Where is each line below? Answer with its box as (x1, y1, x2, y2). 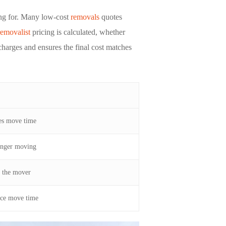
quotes (101, 13, 122, 22)
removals (71, 13, 99, 22)
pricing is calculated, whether (30, 28, 125, 37)
